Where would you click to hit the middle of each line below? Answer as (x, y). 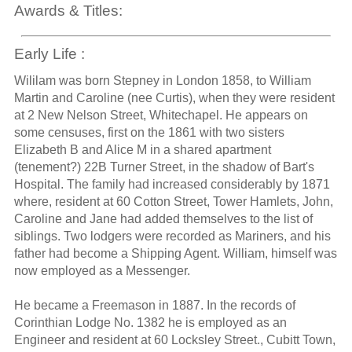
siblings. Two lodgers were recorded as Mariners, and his (172, 236)
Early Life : (49, 54)
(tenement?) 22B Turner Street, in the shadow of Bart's (164, 167)
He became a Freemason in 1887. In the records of (154, 305)
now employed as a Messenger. (102, 270)
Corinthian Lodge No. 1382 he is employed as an (150, 322)
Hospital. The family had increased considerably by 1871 (172, 184)
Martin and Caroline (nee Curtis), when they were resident (174, 97)
